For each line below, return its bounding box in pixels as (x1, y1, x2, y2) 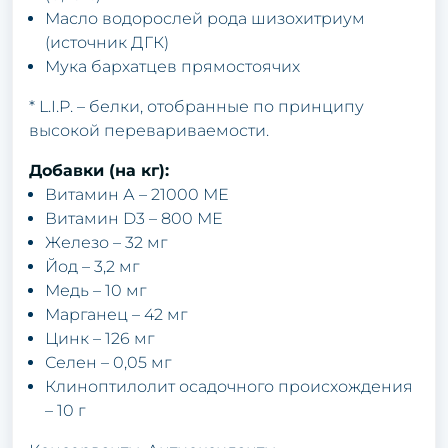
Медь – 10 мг (45, 280, 146, 300)
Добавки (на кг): (29, 160, 169, 180)
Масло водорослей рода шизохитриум (45, 8, 365, 28)
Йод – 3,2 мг (45, 256, 139, 276)
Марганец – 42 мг (45, 304, 187, 324)
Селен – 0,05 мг (45, 352, 171, 372)
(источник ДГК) (45, 32, 169, 52)
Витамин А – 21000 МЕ (45, 184, 228, 204)
